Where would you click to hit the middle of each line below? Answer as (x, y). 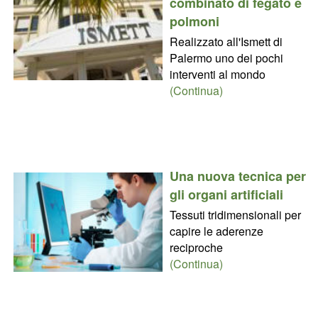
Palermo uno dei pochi (226, 57)
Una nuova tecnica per (237, 176)
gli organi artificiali (226, 194)
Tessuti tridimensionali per (235, 214)
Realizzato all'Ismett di (226, 41)
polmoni (194, 21)
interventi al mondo (217, 74)
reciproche (196, 247)
